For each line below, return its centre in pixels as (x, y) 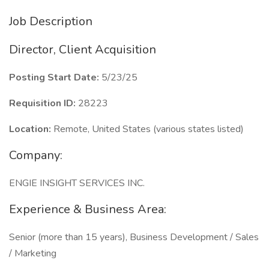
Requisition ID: (44, 103)
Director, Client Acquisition (83, 50)
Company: (36, 155)
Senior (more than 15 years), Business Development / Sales (134, 237)
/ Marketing (33, 253)
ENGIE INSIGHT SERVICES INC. (77, 183)
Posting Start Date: (55, 77)
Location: (31, 129)
